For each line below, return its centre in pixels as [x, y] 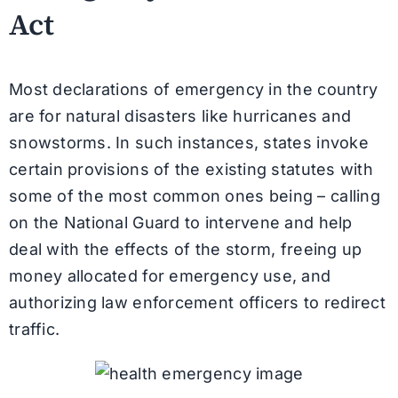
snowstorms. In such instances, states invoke [188, 142]
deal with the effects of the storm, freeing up [185, 249]
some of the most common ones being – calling [194, 195]
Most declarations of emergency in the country [193, 89]
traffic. [34, 329]
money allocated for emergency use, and [170, 275]
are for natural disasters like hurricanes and [180, 115]
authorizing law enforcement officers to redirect [197, 302]
